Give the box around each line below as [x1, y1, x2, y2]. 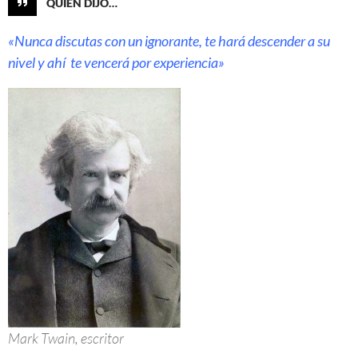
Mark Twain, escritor [8, 329, 124, 348]
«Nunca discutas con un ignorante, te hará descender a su [8, 32, 330, 50]
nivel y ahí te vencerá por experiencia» [8, 54, 225, 72]
